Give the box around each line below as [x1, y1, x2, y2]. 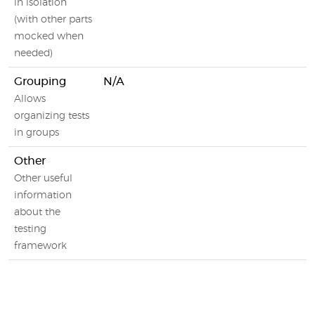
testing [14, 224, 46, 234]
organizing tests [14, 111, 89, 121]
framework [14, 241, 67, 251]
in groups [14, 128, 59, 138]
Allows [14, 94, 46, 104]
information [14, 191, 72, 200]
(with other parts [14, 15, 92, 25]
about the [14, 207, 60, 217]
